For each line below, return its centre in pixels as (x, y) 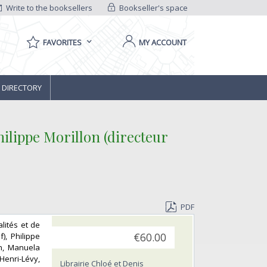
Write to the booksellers (49, 8)
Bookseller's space (152, 8)
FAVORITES (62, 42)
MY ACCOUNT (163, 42)
